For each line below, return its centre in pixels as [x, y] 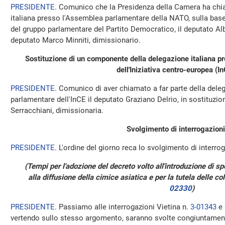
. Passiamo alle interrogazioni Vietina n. [123, 207]
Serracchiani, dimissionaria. [57, 110]
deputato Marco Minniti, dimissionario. [76, 40]
